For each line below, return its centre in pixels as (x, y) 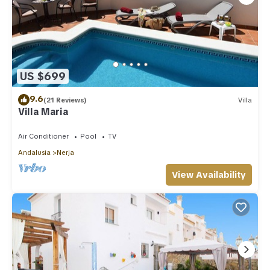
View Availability (209, 175)
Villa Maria (43, 112)
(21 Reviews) (65, 100)
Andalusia (34, 153)
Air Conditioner (43, 137)
